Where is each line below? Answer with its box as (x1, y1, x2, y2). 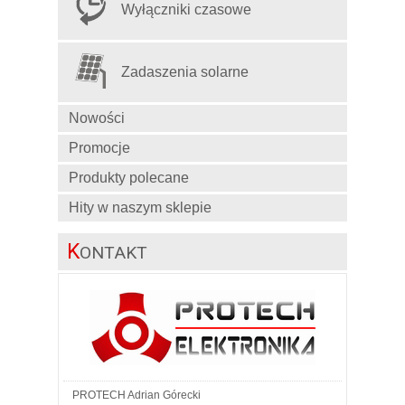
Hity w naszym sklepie (69, 199, 212, 215)
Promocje (69, 139, 130, 155)
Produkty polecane (69, 169, 189, 185)
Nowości (69, 109, 125, 126)
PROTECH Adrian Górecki (72, 388, 201, 401)
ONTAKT (80, 241, 147, 263)
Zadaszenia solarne (121, 63, 249, 80)
